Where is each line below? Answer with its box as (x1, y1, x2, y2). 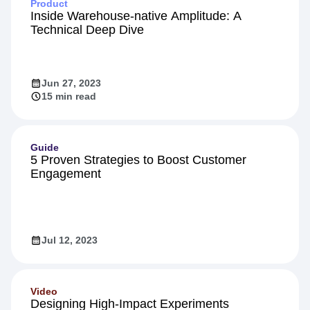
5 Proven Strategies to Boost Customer (30, 152, 246, 167)
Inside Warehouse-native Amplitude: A (30, 8, 241, 23)
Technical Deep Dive (30, 22, 144, 37)
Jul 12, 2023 (42, 234, 98, 246)
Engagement (30, 166, 101, 181)
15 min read (42, 90, 96, 102)
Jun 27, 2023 (42, 77, 101, 89)
